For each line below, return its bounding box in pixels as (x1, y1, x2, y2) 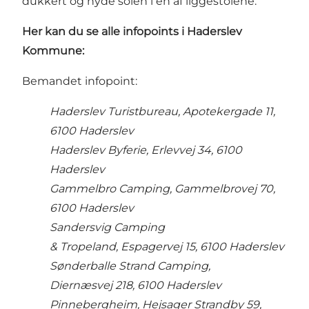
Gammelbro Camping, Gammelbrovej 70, (50, 182, 275, 196)
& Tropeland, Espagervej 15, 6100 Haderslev (50, 240, 284, 254)
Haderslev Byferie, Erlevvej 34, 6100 (50, 143, 242, 157)
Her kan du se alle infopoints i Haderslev (22, 25, 242, 39)
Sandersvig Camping (50, 221, 165, 235)
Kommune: (22, 44, 84, 58)
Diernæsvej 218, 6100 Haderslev (50, 279, 221, 292)
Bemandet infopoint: (22, 74, 137, 88)
